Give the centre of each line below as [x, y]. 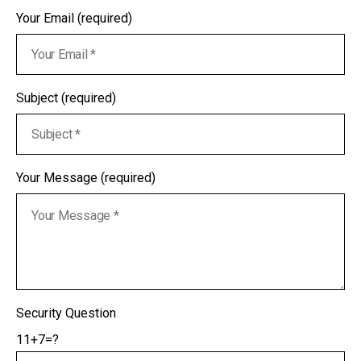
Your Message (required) [86, 177]
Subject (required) [66, 98]
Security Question [66, 313]
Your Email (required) [74, 18]
